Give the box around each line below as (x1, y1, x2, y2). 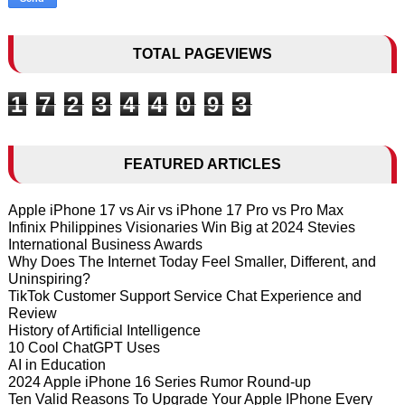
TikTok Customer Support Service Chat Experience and (7, 288, 362, 305)
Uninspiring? (7, 271, 90, 287)
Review (7, 306, 57, 322)
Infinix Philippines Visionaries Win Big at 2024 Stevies (7, 220, 355, 236)
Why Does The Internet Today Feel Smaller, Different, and (7, 254, 376, 270)
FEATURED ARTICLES (123, 156, 281, 173)
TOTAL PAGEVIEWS (132, 46, 272, 62)
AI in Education (7, 357, 106, 373)
